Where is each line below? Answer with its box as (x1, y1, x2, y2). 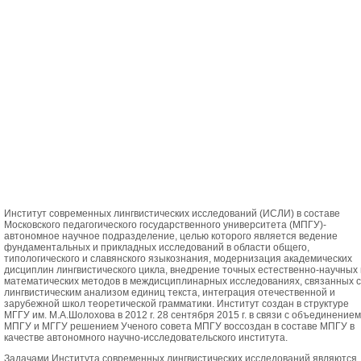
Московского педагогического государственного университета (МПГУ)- (3, 218, 326, 230)
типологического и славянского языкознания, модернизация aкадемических (3, 252, 352, 264)
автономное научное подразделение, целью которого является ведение (3, 230, 338, 242)
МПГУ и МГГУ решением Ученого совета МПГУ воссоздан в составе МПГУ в (3, 320, 355, 332)
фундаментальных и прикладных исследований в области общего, (3, 241, 309, 253)
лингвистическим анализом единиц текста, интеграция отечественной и (3, 286, 335, 298)
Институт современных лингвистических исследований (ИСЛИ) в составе (3, 207, 340, 219)
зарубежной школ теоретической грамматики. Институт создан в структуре (3, 297, 349, 309)
